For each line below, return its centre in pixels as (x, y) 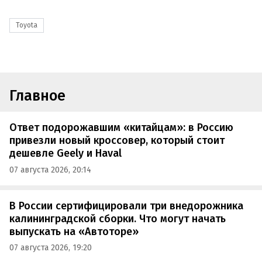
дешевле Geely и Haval (65, 154)
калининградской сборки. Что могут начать (118, 218)
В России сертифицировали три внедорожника (126, 206)
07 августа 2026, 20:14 (50, 170)
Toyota (27, 25)
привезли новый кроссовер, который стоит (117, 141)
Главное (37, 96)
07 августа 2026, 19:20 (51, 248)
